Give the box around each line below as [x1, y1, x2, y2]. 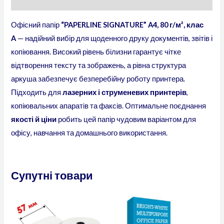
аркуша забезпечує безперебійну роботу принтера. [11, 74, 185, 83]
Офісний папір [11, 20, 61, 29]
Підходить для [11, 87, 63, 96]
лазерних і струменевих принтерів [62, 87, 187, 96]
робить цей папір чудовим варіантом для [56, 114, 196, 123]
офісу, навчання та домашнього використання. [11, 128, 168, 137]
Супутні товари [11, 168, 93, 182]
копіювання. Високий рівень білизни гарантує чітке [11, 47, 181, 56]
